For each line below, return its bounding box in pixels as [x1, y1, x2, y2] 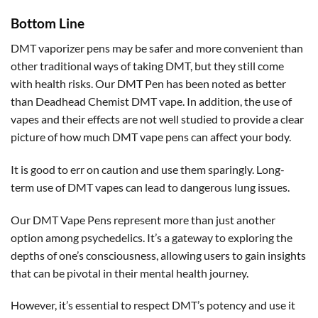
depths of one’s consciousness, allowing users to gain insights [11, 248, 306, 262]
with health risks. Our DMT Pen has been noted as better [11, 76, 286, 90]
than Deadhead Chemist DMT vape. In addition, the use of [11, 94, 292, 108]
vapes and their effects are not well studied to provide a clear [11, 111, 304, 126]
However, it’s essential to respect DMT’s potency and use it [11, 298, 295, 312]
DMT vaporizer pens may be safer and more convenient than [11, 40, 303, 55]
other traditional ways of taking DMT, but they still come [11, 58, 284, 72]
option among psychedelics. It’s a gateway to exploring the [11, 230, 292, 244]
